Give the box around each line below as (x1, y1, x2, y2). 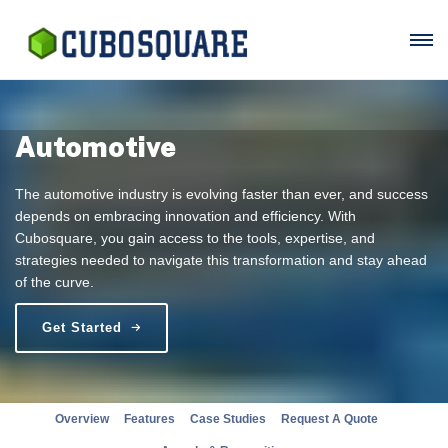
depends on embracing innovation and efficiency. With (15, 208, 356, 224)
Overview (55, 412, 109, 426)
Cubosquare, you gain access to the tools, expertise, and (15, 230, 375, 246)
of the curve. (15, 274, 94, 290)
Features (124, 412, 175, 426)
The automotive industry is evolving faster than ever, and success (15, 186, 428, 202)
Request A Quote (281, 412, 378, 426)
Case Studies (190, 412, 266, 426)
